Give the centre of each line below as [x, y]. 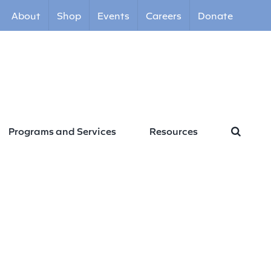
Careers [164, 15]
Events [113, 15]
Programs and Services [62, 130]
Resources [174, 130]
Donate [215, 15]
